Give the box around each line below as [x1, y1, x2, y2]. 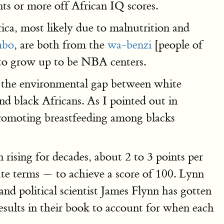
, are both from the [14, 37, 107, 52]
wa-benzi [107, 37, 151, 52]
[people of [151, 37, 202, 52]
